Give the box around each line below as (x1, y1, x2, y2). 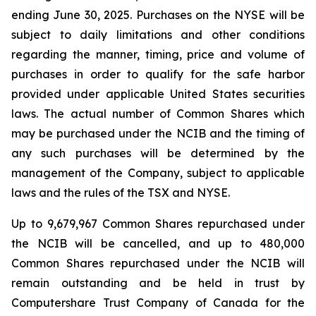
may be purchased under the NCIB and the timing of (11, 126, 305, 140)
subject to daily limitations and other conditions (11, 28, 305, 42)
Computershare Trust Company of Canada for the (11, 296, 305, 310)
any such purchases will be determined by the (11, 146, 305, 160)
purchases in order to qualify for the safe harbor (11, 67, 305, 81)
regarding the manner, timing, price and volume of (11, 47, 305, 61)
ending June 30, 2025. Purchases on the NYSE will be (11, 8, 305, 22)
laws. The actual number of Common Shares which (11, 107, 305, 121)
